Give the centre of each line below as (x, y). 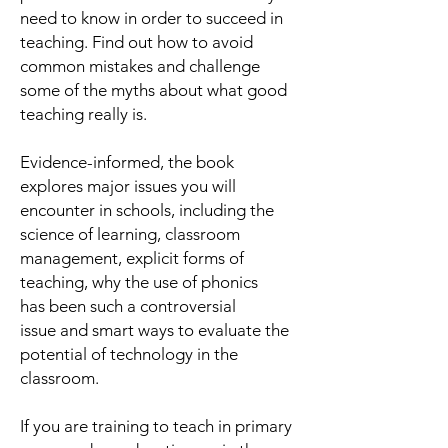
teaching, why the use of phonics (139, 282)
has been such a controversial (128, 306)
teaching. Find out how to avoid (136, 42)
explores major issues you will (128, 186)
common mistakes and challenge (140, 66)
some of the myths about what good (153, 90)
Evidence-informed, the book (127, 162)
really (108, 114)
